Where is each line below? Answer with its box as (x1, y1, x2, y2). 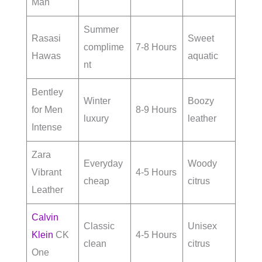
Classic (84, 221, 115, 232)
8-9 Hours (136, 105, 177, 115)
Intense (32, 122, 62, 133)
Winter (84, 96, 111, 106)
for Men (32, 105, 63, 115)
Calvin (32, 212, 58, 223)
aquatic (188, 51, 218, 61)
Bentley (32, 87, 63, 98)
